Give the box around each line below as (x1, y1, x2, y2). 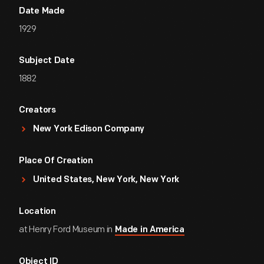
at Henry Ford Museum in (19, 224, 114, 235)
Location (19, 207, 56, 216)
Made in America (115, 226, 184, 235)
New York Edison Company (33, 125, 145, 134)
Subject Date (19, 57, 75, 65)
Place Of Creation (19, 157, 93, 166)
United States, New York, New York (33, 176, 180, 184)
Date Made (19, 7, 65, 16)
